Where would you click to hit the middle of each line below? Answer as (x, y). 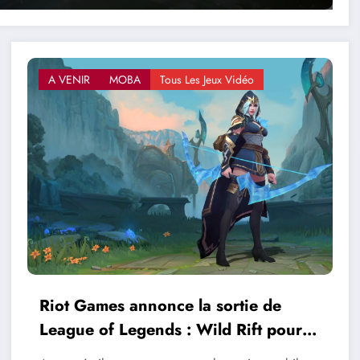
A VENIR (69, 80)
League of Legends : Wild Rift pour (170, 330)
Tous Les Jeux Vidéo (207, 80)
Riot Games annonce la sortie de (160, 306)
